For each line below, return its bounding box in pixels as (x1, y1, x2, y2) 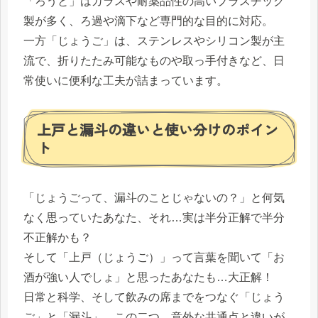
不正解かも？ (23, 231, 92, 244)
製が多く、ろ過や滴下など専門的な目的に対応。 (23, 15, 273, 28)
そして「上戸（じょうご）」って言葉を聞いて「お (23, 251, 285, 264)
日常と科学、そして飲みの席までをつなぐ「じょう (23, 291, 285, 304)
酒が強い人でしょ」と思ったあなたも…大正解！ (23, 271, 273, 284)
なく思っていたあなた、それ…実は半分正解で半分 (23, 212, 285, 224)
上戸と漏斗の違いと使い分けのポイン (37, 119, 278, 140)
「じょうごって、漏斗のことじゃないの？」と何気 (23, 192, 285, 204)
